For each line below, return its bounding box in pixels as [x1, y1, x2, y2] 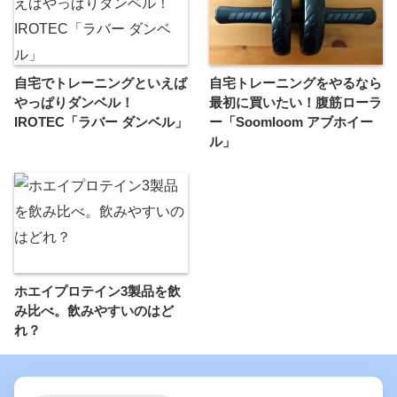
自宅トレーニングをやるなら [209, 75, 382, 91]
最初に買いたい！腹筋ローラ [209, 95, 382, 111]
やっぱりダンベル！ [14, 95, 134, 111]
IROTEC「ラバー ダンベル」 [14, 114, 188, 130]
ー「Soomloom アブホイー [209, 114, 373, 130]
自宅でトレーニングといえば [14, 75, 187, 91]
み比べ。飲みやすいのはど [14, 303, 174, 319]
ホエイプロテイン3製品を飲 [14, 284, 181, 300]
